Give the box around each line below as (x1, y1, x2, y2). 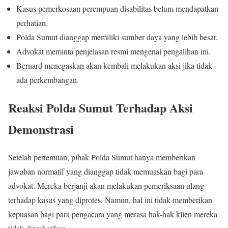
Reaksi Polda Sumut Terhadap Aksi (8, 99, 193, 117)
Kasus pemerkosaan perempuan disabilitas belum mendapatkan (16, 3, 218, 14)
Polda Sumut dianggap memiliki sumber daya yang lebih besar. (16, 32, 218, 43)
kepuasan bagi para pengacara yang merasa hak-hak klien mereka (8, 209, 217, 220)
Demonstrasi (8, 120, 74, 138)
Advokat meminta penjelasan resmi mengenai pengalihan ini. (16, 46, 211, 57)
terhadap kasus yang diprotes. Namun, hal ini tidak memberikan (8, 194, 212, 206)
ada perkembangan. (16, 74, 79, 85)
